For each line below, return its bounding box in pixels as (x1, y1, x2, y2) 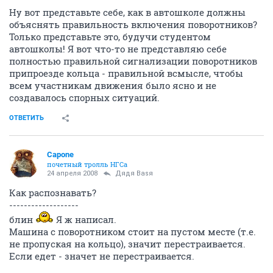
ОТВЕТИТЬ (9, 114, 44, 122)
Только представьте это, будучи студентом (9, 30, 211, 43)
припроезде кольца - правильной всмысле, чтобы (9, 67, 243, 79)
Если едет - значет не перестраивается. (9, 250, 194, 262)
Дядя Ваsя (115, 169, 153, 177)
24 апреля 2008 (47, 169, 97, 177)
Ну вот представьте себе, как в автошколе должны (9, 6, 246, 18)
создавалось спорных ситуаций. (9, 91, 160, 104)
